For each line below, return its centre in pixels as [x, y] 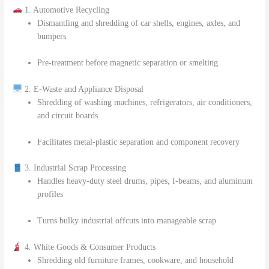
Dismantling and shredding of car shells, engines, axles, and [139, 23]
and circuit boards [68, 115]
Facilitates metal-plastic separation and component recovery [139, 142]
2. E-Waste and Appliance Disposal [83, 89]
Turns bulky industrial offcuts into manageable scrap [127, 221]
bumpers [52, 36]
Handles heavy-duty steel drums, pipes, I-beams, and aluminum [145, 181]
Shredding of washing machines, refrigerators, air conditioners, [145, 102]
